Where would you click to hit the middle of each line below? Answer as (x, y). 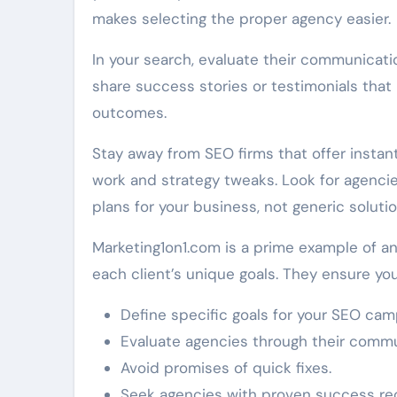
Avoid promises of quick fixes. (226, 368)
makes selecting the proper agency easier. (241, 19)
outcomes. (129, 113)
